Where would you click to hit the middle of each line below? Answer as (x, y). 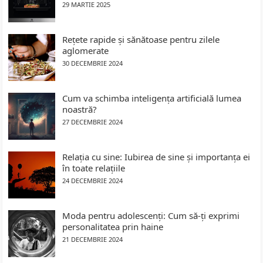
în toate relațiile (94, 168)
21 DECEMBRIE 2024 (93, 240)
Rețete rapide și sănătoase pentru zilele (141, 40)
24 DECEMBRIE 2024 (93, 181)
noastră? (80, 109)
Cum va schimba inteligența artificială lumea (152, 98)
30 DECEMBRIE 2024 (93, 63)
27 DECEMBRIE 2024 (93, 122)
